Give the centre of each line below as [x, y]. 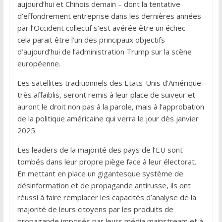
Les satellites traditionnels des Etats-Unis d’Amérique [109, 83]
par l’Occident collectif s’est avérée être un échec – [104, 28]
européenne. [39, 63]
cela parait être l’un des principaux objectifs [91, 39]
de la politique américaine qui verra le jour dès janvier [108, 118]
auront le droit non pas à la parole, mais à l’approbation [111, 106]
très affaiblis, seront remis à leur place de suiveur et [106, 94]
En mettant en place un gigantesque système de [100, 173]
